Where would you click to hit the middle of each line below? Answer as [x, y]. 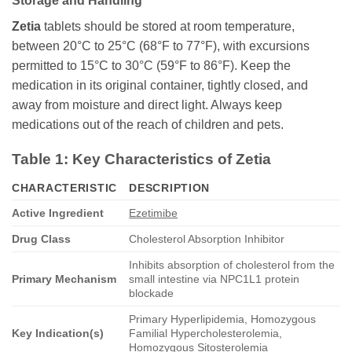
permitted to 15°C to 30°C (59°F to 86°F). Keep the [151, 65]
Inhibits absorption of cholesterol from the [232, 264]
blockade [152, 293]
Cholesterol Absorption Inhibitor [207, 238]
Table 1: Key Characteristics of [124, 159]
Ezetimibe [154, 213]
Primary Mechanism [64, 279]
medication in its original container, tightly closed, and [160, 85]
